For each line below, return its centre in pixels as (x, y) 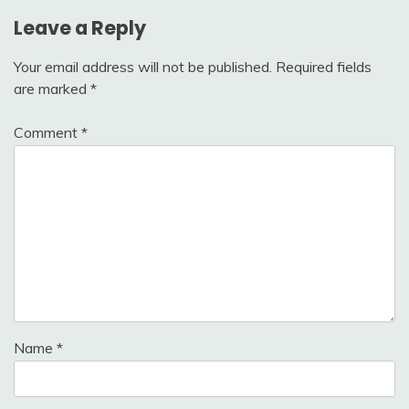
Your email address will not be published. (143, 66)
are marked (52, 88)
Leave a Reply (80, 27)
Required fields (324, 66)
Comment (47, 132)
